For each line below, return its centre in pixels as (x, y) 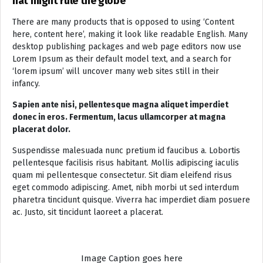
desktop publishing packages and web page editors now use (127, 46)
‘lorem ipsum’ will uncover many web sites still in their (116, 71)
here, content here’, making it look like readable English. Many (130, 34)
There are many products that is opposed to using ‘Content (123, 22)
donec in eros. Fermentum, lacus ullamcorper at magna (119, 117)
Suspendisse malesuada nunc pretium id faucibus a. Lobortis (126, 150)
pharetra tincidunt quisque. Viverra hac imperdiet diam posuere (131, 200)
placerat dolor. (41, 129)
